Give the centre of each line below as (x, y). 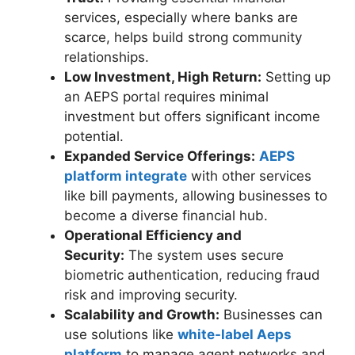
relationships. (107, 57)
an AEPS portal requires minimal (166, 97)
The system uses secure (204, 256)
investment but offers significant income (192, 117)
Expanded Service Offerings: (160, 157)
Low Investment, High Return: (163, 77)
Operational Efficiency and (153, 236)
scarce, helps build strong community (183, 38)
